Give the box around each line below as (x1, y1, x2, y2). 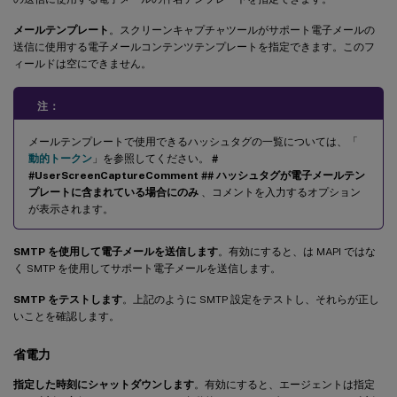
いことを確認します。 (13, 309, 120, 323)
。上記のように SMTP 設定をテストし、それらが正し (122, 292, 379, 306)
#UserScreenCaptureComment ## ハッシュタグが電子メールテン (28, 168, 365, 182)
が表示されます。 (28, 202, 113, 215)
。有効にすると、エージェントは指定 (194, 378, 375, 391)
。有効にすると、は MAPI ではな (218, 245, 376, 258)
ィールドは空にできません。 (13, 57, 152, 70)
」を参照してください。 (92, 152, 212, 165)
